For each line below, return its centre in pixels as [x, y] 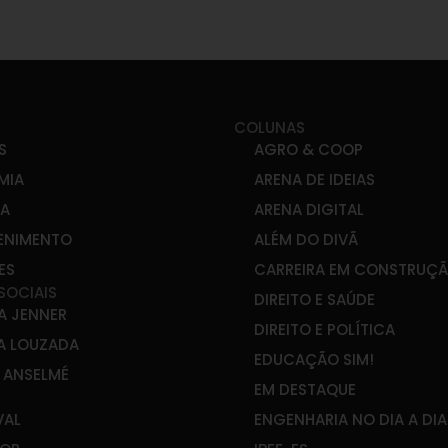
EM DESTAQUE [305, 390]
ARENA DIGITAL [309, 210]
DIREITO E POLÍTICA [324, 330]
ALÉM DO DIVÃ [306, 240]
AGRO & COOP [308, 150]
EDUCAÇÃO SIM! [314, 360]
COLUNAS [269, 128]
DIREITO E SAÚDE [314, 300]
